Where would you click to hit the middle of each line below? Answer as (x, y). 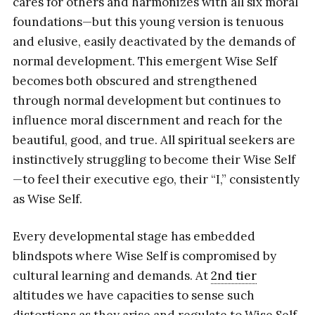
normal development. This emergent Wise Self (144, 61)
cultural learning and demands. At (111, 276)
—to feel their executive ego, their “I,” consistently (156, 179)
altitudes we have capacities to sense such (133, 296)
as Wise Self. (47, 199)
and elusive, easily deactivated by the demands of (154, 41)
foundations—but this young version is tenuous (148, 21)
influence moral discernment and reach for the (147, 120)
